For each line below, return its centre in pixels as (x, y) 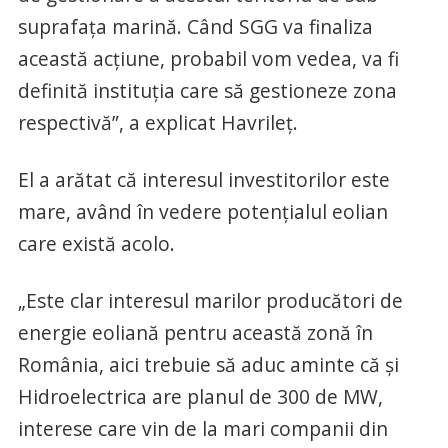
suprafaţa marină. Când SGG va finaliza (195, 27)
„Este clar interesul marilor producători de (210, 301)
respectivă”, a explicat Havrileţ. (157, 123)
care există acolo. (96, 244)
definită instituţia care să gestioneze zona (207, 91)
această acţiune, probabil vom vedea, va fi (208, 59)
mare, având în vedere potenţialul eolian (202, 212)
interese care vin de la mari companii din (202, 429)
